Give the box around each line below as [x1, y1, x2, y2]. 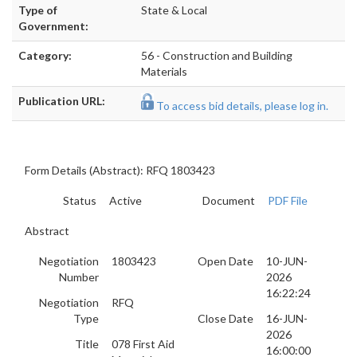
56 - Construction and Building [141, 49, 292, 62]
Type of [18, 3, 57, 17]
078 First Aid [112, 337, 175, 351]
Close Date [198, 312, 253, 325]
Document [202, 194, 255, 207]
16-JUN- [266, 312, 308, 325]
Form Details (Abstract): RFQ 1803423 [25, 163, 215, 177]
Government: [18, 19, 88, 33]
